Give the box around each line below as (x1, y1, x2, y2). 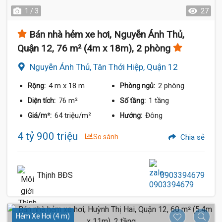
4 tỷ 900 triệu (17, 130, 78, 142)
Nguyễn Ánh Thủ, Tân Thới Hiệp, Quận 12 (30, 62, 178, 72)
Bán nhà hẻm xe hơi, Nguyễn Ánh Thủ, (29, 29, 184, 40)
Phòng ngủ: (120, 82, 157, 90)
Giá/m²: (28, 111, 53, 119)
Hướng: (120, 111, 144, 119)
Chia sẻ (178, 133, 205, 142)
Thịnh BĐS (37, 170, 73, 180)
